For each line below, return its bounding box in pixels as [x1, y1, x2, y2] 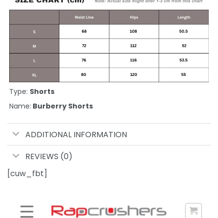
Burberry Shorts [31, 101, 93, 111]
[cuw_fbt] [7, 167, 47, 179]
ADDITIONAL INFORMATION [25, 128, 127, 140]
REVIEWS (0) [25, 150, 73, 162]
